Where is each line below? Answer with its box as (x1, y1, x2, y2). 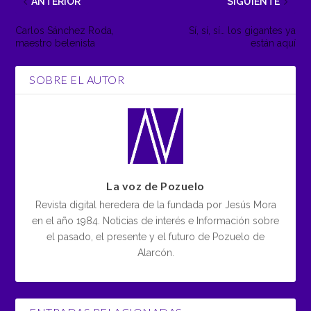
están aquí (250, 37, 296, 49)
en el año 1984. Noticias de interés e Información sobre (32, 215, 279, 227)
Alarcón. (137, 247, 174, 259)
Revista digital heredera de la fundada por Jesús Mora (35, 199, 276, 211)
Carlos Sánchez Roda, (15, 25, 115, 37)
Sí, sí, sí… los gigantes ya (188, 25, 296, 37)
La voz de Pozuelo (106, 179, 205, 193)
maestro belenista (15, 37, 96, 49)
